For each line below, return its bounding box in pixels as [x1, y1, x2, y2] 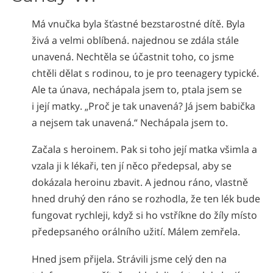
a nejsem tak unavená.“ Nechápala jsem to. [32, 115, 228, 129]
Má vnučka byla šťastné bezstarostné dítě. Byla [32, 16, 245, 30]
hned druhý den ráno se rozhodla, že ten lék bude [32, 192, 260, 206]
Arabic [183, 26, 209, 37]
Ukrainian [183, 43, 222, 54]
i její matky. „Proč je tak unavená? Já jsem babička [32, 99, 255, 113]
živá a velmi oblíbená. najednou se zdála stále [32, 33, 239, 47]
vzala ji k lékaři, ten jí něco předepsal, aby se [32, 159, 232, 173]
